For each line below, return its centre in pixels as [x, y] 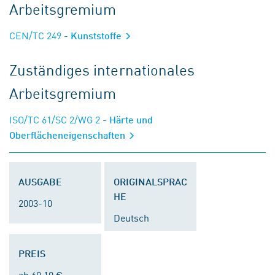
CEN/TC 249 [35, 35]
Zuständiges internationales [102, 69]
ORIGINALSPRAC [150, 181]
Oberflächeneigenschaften [68, 135]
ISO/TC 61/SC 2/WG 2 [55, 119]
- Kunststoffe [93, 35]
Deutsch [131, 217]
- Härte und [126, 119]
